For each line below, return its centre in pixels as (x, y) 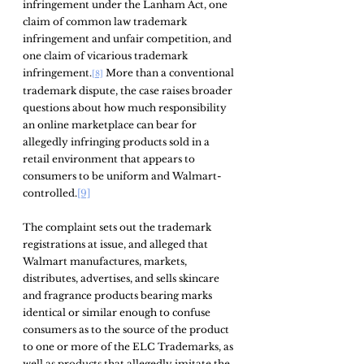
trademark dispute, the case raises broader (129, 90)
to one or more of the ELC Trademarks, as (129, 346)
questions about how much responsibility (126, 107)
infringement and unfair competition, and (128, 38)
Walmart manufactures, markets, (106, 261)
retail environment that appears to (110, 158)
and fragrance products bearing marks (119, 295)
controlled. (50, 193)
